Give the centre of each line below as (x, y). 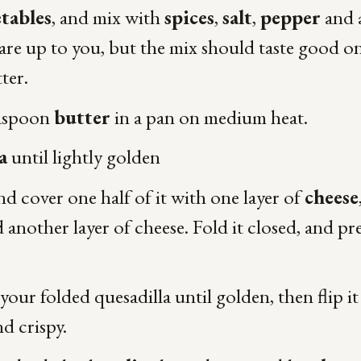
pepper (290, 17)
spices (189, 17)
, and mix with (108, 17)
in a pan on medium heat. (209, 116)
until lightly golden (83, 156)
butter (82, 116)
